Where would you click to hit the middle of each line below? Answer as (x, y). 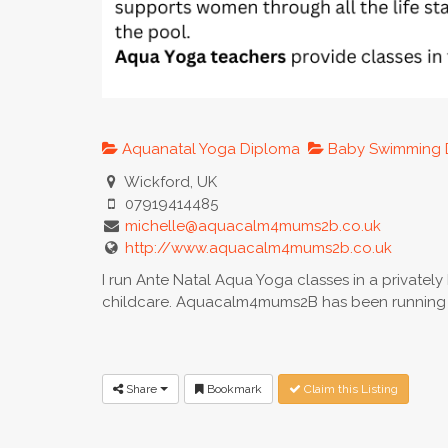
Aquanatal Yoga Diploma (209, 149)
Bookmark (233, 388)
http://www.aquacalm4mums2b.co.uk (258, 247)
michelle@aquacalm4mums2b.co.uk (252, 225)
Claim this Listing (349, 388)
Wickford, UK (168, 181)
